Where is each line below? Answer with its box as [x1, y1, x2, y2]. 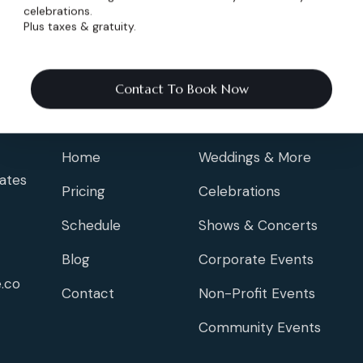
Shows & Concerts [199, 216, 318, 235]
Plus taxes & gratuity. [23, 19, 136, 34]
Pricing [61, 182, 105, 201]
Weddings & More [199, 148, 311, 167]
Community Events [199, 318, 321, 337]
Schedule [61, 216, 121, 235]
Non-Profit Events [199, 284, 315, 303]
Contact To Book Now [114, 80, 249, 97]
